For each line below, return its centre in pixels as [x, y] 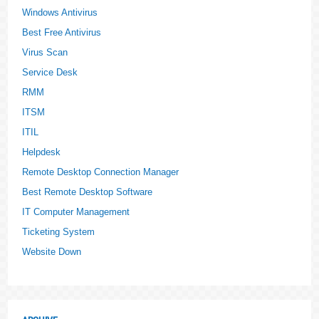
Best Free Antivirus [62, 32]
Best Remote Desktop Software [88, 192]
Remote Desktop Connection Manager [101, 172]
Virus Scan [45, 52]
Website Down [52, 252]
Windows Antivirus [60, 12]
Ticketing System [59, 232]
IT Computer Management [76, 212]
